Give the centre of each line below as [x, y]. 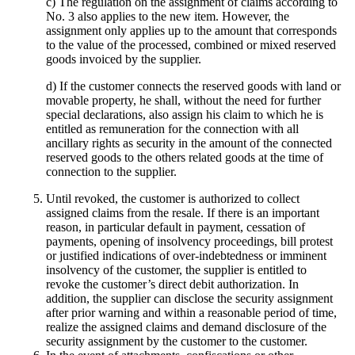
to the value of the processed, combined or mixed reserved [191, 45]
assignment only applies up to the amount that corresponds [191, 31]
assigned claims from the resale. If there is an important [183, 213]
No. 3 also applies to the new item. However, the [168, 17]
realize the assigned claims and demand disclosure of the [186, 327]
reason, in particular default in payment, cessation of [176, 227]
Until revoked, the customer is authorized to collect [173, 199]
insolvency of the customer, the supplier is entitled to [176, 270]
